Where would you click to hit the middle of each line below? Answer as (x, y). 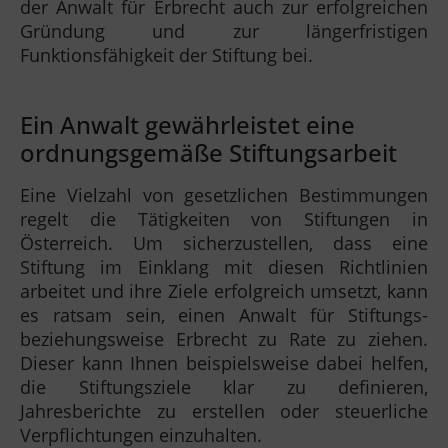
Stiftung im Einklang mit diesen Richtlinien (224, 266)
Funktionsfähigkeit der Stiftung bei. (166, 55)
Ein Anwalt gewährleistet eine (187, 124)
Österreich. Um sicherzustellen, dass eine (224, 242)
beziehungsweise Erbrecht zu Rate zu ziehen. (224, 338)
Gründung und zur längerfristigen (224, 31)
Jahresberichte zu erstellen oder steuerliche (224, 410)
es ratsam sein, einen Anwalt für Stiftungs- (224, 314)
